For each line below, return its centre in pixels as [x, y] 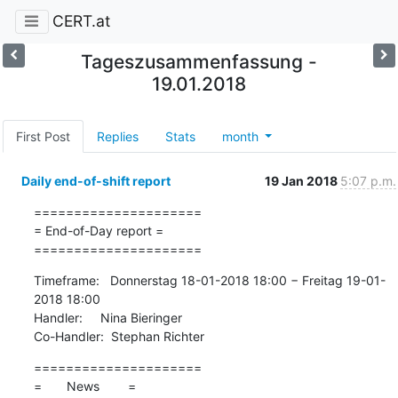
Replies [117, 136]
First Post [43, 136]
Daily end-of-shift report [96, 180]
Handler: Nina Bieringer [107, 317]
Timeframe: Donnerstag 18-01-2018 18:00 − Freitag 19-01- [209, 280]
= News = [84, 386]
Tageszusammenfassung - [199, 61]
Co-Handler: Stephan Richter [119, 336]
